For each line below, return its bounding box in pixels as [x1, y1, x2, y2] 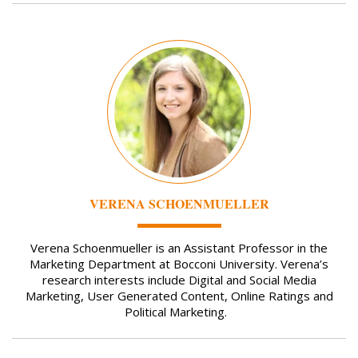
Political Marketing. [125, 304, 233, 320]
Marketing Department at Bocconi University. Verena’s [30, 256, 328, 272]
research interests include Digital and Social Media [42, 272, 316, 288]
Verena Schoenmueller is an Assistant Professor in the [30, 240, 328, 257]
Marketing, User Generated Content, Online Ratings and [25, 288, 333, 304]
